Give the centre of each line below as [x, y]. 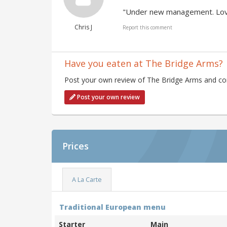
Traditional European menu [112, 207]
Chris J [83, 27]
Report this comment [147, 28]
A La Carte [87, 179]
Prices [75, 146]
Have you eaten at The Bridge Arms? [144, 64]
